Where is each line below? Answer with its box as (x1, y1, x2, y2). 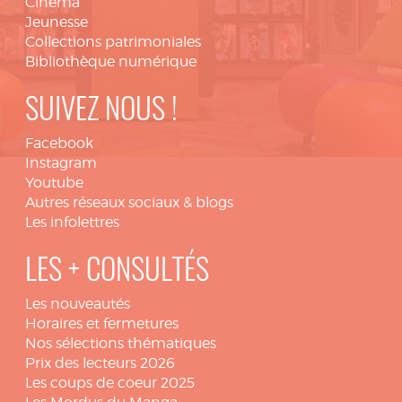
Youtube (25, 174, 83, 191)
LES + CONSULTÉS (25, 258, 209, 287)
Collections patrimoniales (25, 33, 201, 50)
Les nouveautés (25, 295, 130, 312)
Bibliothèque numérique (25, 53, 197, 70)
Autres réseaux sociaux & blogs (25, 194, 233, 211)
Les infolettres (25, 214, 119, 231)
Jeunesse (25, 13, 88, 31)
